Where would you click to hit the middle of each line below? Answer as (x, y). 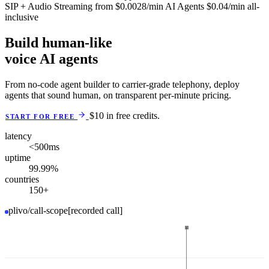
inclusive (22, 17)
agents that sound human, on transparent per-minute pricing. (118, 95)
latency (18, 136)
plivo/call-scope (38, 210)
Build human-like (59, 42)
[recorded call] (95, 210)
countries (22, 179)
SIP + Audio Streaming (50, 6)
